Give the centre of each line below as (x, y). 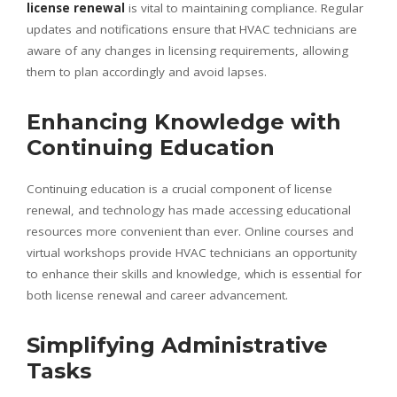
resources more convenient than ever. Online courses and (190, 231)
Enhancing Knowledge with (184, 121)
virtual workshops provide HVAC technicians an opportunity (192, 252)
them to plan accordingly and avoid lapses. (147, 71)
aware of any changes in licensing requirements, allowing (187, 50)
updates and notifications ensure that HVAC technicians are (192, 29)
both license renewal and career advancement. (157, 295)
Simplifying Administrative (177, 345)
